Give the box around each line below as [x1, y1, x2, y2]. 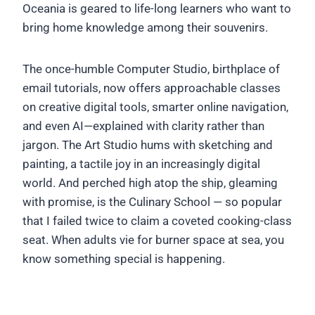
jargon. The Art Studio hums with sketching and [22, 137, 273, 152]
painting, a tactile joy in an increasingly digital [22, 156, 260, 171]
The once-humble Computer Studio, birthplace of [22, 61, 280, 76]
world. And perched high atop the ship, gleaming [22, 175, 278, 190]
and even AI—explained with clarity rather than [22, 118, 264, 133]
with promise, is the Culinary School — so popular [22, 194, 282, 209]
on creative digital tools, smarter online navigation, [22, 99, 288, 114]
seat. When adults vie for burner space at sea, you [22, 232, 284, 247]
